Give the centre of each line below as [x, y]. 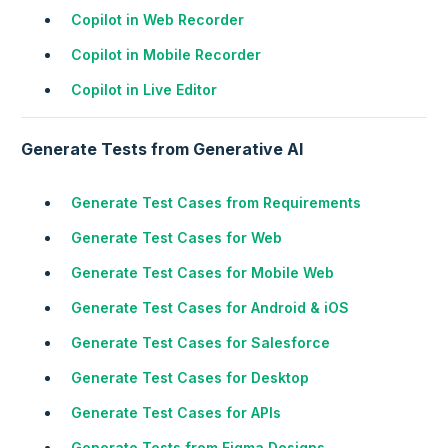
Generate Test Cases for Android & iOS [210, 308]
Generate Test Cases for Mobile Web [202, 273]
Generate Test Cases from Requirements [216, 203]
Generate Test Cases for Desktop [190, 378]
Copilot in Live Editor [144, 90]
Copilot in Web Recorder [157, 20]
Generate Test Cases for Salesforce [200, 343]
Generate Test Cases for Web [176, 238]
